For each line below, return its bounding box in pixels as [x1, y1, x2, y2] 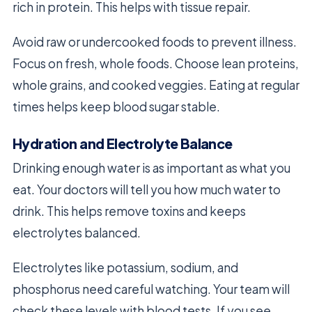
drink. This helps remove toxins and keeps [13, 203, 246, 219]
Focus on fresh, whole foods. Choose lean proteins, [13, 56, 299, 72]
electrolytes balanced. [13, 225, 141, 241]
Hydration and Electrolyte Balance [13, 135, 233, 153]
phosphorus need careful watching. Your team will [13, 281, 290, 297]
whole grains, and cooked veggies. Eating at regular [13, 77, 299, 93]
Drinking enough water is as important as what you [13, 160, 290, 176]
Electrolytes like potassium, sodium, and [13, 260, 238, 276]
